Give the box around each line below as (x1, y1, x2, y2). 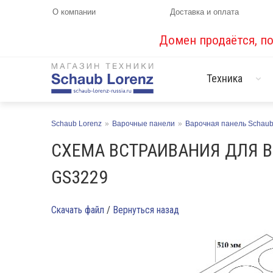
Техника (206, 72, 243, 85)
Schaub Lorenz (51, 119, 102, 128)
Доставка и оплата (170, 7, 239, 16)
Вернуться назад (113, 204, 179, 216)
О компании (52, 7, 96, 16)
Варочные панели (112, 119, 175, 128)
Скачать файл (51, 204, 104, 216)
